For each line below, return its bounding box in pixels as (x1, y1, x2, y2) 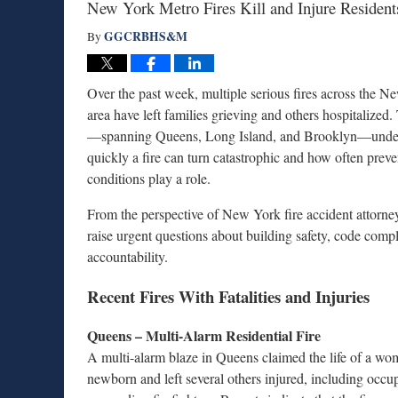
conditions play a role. (87, 169, 211, 187)
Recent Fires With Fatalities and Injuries (87, 283, 370, 308)
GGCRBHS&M (104, 28, 187, 45)
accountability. (87, 247, 168, 266)
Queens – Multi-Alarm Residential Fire (87, 325, 321, 346)
